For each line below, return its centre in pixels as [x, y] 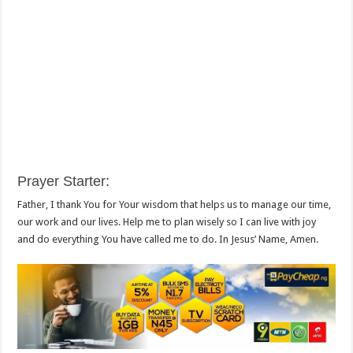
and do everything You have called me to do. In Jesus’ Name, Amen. [168, 240]
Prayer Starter [62, 182]
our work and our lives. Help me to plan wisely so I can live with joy [167, 222]
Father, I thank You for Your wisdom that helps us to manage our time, [175, 205]
